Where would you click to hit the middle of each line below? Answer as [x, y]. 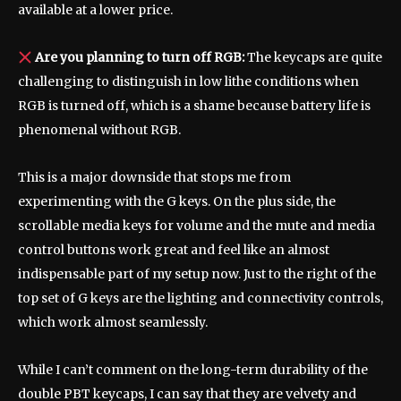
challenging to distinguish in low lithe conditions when [188, 82]
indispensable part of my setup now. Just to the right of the [197, 274]
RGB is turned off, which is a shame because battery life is [194, 106]
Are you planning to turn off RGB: [139, 58]
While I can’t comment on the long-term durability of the [193, 370]
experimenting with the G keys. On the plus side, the [177, 202]
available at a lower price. [95, 10]
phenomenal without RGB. [99, 130]
